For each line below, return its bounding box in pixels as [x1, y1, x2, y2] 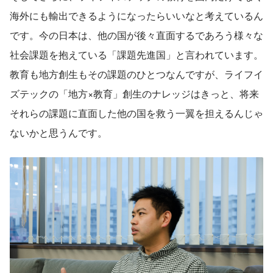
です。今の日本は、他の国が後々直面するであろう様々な [10, 27, 263, 42]
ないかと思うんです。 [10, 125, 107, 140]
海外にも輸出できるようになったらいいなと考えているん [10, 8, 263, 23]
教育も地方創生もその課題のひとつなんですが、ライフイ [10, 66, 263, 81]
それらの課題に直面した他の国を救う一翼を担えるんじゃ [10, 105, 263, 120]
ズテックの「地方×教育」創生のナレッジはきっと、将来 [10, 86, 259, 101]
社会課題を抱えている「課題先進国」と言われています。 [10, 47, 263, 62]
